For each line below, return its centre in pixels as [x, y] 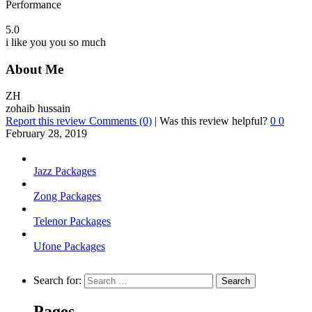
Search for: [57, 281]
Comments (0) [120, 121]
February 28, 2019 [46, 134]
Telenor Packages [72, 221]
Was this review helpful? [215, 121]
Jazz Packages [65, 171]
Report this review [46, 121]
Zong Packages [67, 196]
